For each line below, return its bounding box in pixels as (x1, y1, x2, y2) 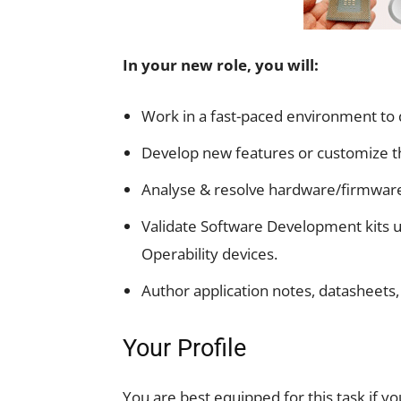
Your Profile (123, 334, 246, 363)
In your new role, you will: (123, 55, 319, 75)
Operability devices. (141, 243, 277, 264)
